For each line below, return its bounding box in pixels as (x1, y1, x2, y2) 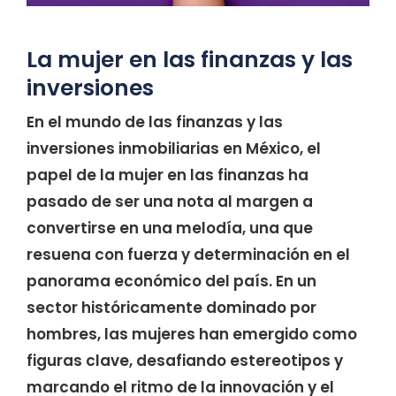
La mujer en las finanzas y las (27, 43, 353, 75)
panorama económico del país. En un (27, 270, 316, 292)
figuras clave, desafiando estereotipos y (27, 349, 343, 371)
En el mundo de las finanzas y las (27, 110, 283, 133)
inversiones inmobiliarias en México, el (27, 137, 321, 159)
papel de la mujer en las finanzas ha (27, 164, 308, 186)
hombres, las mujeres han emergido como (27, 323, 357, 345)
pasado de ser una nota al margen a (27, 190, 313, 212)
